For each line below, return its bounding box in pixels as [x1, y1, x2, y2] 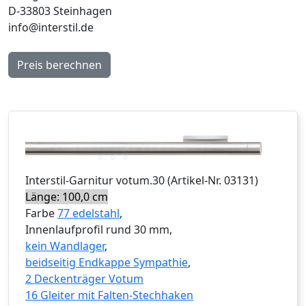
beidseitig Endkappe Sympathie [25, 254, 188, 270]
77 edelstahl [57, 205, 120, 221]
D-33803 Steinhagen [8, 3, 112, 18]
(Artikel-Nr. [165, 172, 224, 188]
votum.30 [116, 172, 165, 188]
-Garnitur [66, 172, 116, 188]
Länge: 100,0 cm [25, 189, 108, 204]
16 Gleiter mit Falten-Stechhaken [25, 287, 193, 303]
